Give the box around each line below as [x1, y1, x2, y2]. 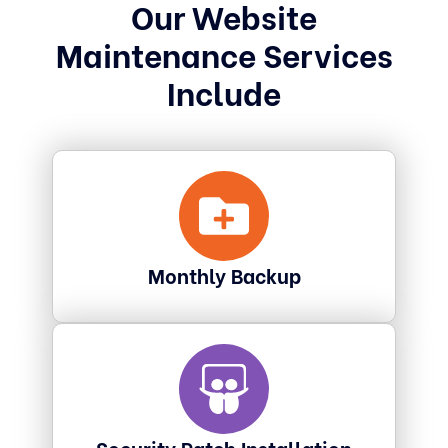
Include [167, 67, 281, 114]
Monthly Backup [147, 259, 301, 289]
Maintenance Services [55, 29, 393, 76]
